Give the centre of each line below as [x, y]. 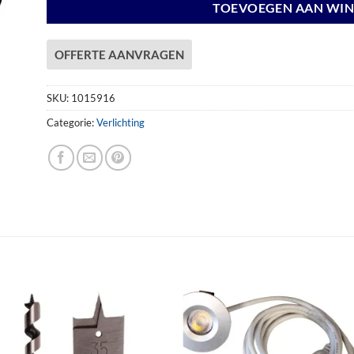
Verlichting [121, 122]
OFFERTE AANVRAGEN [119, 54]
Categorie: [72, 122]
